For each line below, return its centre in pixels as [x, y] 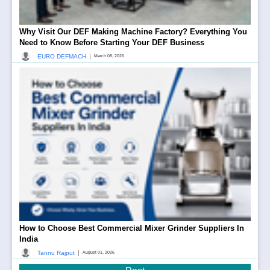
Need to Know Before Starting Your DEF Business [112, 43]
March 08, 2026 [109, 56]
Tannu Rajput [56, 253]
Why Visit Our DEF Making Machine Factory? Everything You [133, 32]
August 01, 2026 [99, 253]
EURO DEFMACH [62, 56]
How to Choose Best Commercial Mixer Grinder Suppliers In [132, 228]
